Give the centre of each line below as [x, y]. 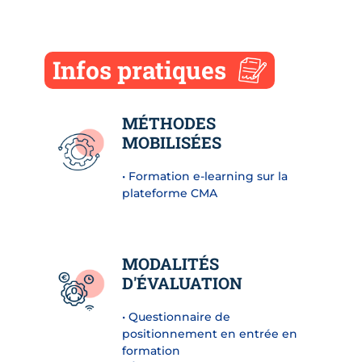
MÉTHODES [168, 122]
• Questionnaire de [176, 316]
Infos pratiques [139, 69]
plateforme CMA [169, 193]
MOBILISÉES [171, 142]
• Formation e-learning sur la [204, 176]
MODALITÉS [170, 263]
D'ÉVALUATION [182, 282]
